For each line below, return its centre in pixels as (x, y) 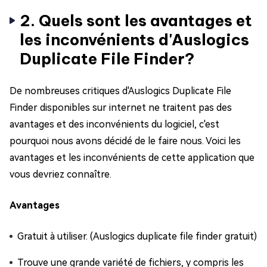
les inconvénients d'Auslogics (134, 39)
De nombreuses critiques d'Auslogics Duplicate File (120, 91)
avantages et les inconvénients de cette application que (132, 157)
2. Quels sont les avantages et (136, 20)
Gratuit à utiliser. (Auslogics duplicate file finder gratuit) (137, 236)
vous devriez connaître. (60, 174)
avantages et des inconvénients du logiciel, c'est (114, 124)
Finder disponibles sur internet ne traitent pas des (121, 107)
